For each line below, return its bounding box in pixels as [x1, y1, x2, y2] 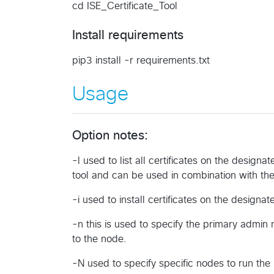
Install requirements [72, 29, 183, 42]
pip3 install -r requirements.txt [72, 56, 210, 66]
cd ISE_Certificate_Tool [72, 1, 177, 12]
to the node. [72, 234, 127, 244]
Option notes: [72, 129, 148, 142]
